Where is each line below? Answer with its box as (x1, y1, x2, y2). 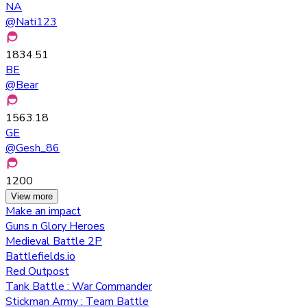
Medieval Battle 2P (5, 233, 102, 249)
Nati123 (16, 14, 57, 29)
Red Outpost (5, 263, 69, 279)
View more (11, 191, 53, 201)
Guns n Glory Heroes (5, 218, 105, 234)
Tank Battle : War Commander (5, 278, 152, 294)
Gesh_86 (16, 140, 60, 156)
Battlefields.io (5, 248, 75, 264)
